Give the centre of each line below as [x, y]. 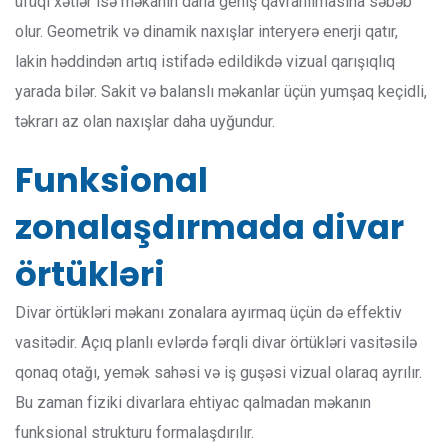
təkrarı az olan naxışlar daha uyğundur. [145, 122]
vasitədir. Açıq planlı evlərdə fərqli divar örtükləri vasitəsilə [216, 343]
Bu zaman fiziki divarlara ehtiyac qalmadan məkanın [193, 403]
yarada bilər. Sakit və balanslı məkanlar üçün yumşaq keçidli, [221, 92]
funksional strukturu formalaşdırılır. [134, 433]
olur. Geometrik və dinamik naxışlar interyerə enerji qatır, [206, 32]
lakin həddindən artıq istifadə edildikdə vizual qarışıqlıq [205, 62]
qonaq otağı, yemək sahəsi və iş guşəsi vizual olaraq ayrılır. [218, 373]
